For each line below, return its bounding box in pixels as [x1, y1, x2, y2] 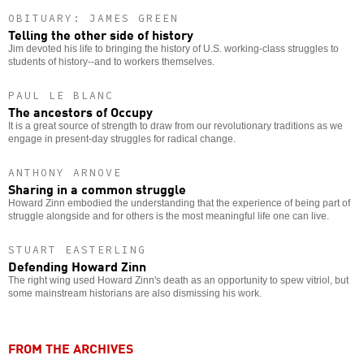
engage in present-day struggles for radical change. [8, 133, 236, 145]
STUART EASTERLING [8, 243, 146, 258]
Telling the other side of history [8, 24, 193, 45]
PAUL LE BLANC [8, 89, 114, 103]
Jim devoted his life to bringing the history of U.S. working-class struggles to [8, 43, 339, 55]
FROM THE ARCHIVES [8, 338, 133, 358]
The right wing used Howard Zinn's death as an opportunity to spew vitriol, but [8, 275, 349, 287]
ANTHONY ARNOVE [8, 166, 122, 180]
